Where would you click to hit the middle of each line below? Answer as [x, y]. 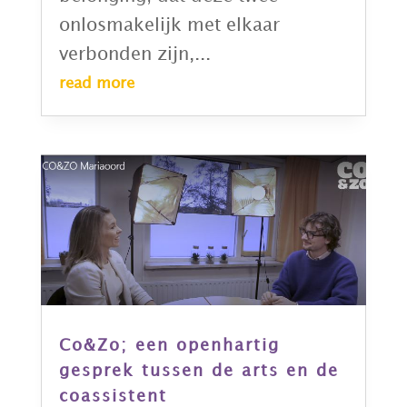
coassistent [113, 396]
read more [96, 84]
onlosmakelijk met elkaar [169, 26]
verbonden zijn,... [134, 55]
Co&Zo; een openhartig [169, 345]
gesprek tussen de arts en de [199, 371]
